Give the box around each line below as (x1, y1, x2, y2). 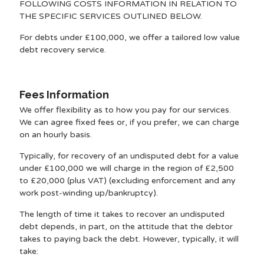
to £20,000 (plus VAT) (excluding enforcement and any (19, 176, 236, 186)
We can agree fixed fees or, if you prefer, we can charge (19, 117, 239, 127)
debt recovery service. (19, 45, 106, 55)
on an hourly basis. (19, 130, 92, 140)
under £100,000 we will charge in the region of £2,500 (19, 163, 234, 173)
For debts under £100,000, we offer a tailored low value (19, 32, 240, 42)
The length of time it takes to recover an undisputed (19, 209, 225, 219)
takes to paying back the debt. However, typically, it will (19, 234, 239, 244)
